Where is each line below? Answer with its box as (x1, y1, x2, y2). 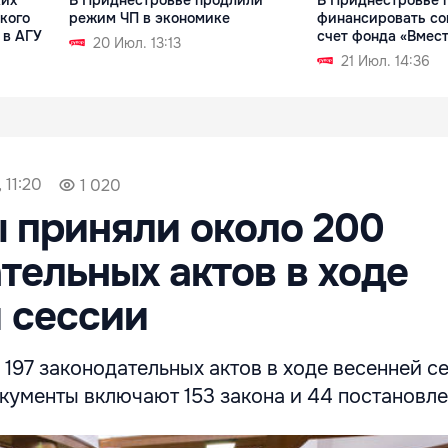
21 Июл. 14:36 (340, 51, 430, 70)
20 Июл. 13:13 (93, 33, 182, 52)
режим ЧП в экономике (69, 8, 231, 27)
